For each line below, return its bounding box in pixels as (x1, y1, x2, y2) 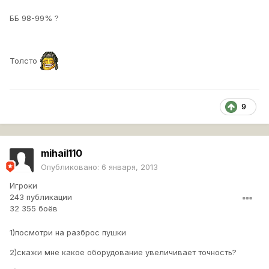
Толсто (10, 55, 40, 65)
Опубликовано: (41, 162, 101, 172)
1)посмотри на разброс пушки (10, 228, 126, 238)
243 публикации (10, 192, 72, 202)
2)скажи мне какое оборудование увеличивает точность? (10, 247, 237, 258)
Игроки (10, 181, 37, 191)
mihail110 (41, 147, 82, 160)
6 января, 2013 (101, 162, 158, 172)
